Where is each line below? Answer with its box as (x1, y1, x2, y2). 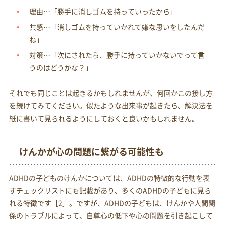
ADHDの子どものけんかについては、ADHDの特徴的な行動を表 (9, 173, 210, 183)
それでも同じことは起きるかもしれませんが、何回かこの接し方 (9, 88, 213, 98)
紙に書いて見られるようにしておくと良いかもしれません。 (9, 113, 199, 124)
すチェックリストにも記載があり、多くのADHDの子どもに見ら (9, 185, 211, 196)
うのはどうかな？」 (29, 62, 92, 73)
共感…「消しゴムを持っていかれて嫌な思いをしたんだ (29, 22, 205, 32)
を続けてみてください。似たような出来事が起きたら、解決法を (9, 100, 213, 111)
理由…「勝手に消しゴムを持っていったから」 (29, 6, 177, 17)
